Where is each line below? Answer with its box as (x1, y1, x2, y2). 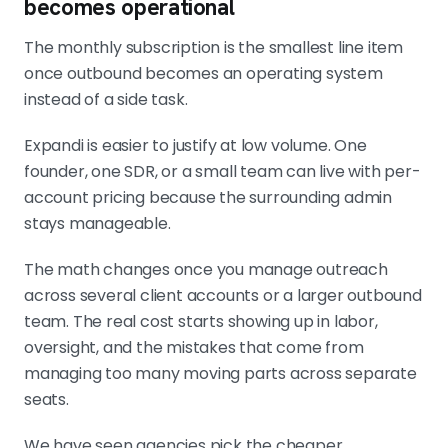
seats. (24, 388, 69, 412)
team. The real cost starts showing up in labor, (24, 310, 378, 334)
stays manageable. (24, 212, 171, 236)
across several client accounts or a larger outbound (24, 284, 422, 308)
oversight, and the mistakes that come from (24, 336, 364, 360)
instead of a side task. (24, 88, 188, 112)
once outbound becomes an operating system (24, 62, 383, 86)
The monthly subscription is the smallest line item (24, 36, 403, 60)
